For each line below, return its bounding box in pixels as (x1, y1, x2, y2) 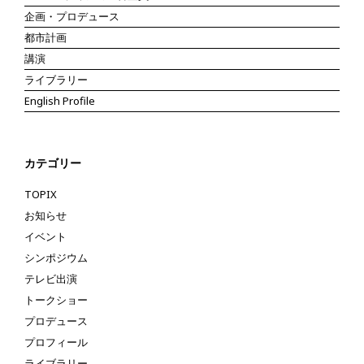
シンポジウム (24, 249, 88, 265)
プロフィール (24, 334, 88, 349)
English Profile (24, 93, 95, 108)
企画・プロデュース (24, 8, 119, 24)
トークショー (24, 292, 88, 307)
